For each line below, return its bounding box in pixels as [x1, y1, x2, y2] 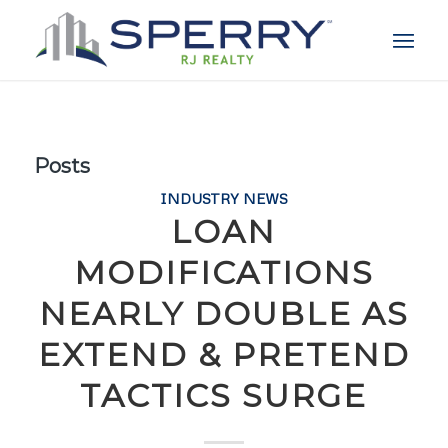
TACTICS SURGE [80, 376, 368, 415]
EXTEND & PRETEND [37, 335, 410, 374]
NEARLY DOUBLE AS [38, 294, 409, 333]
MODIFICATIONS [73, 253, 374, 292]
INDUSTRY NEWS [159, 189, 288, 207]
